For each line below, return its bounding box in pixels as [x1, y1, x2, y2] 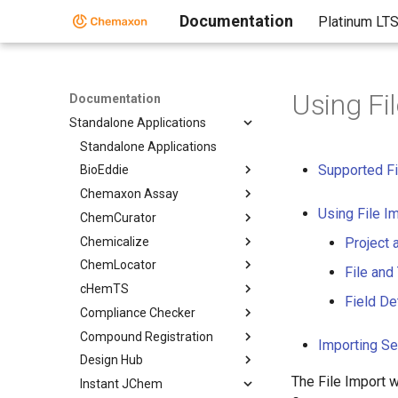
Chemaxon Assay [80, 187, 179, 201]
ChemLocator [80, 258, 156, 273]
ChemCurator [80, 210, 156, 225]
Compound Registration [80, 329, 213, 344]
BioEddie [80, 163, 129, 178]
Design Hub [80, 353, 143, 368]
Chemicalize [80, 234, 149, 249]
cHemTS [80, 282, 129, 296]
